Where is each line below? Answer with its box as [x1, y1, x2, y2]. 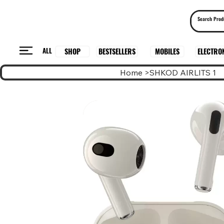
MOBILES [154, 46, 179, 57]
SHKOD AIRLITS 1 [149, 67, 216, 78]
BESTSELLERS [98, 46, 135, 56]
